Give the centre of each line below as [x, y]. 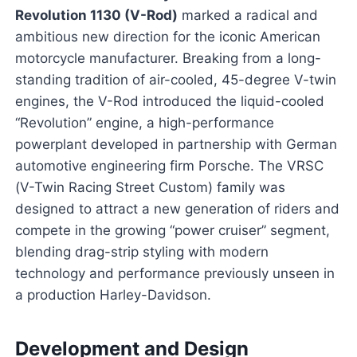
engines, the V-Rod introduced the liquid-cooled [169, 102]
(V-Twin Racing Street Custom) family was [150, 188]
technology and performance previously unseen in [175, 274]
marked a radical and [247, 16]
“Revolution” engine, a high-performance [144, 123]
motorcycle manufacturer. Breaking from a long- [168, 59]
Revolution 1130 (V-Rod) [96, 16]
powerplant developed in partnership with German [176, 145]
